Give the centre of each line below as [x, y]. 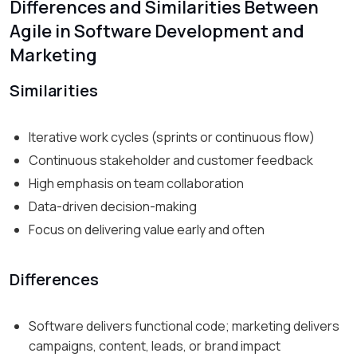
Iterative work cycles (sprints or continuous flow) [172, 137]
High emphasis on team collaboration [136, 184]
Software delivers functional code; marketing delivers [184, 326]
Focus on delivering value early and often [147, 230]
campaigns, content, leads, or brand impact [155, 346]
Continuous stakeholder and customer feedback [171, 161]
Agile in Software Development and [157, 31]
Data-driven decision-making [113, 207]
